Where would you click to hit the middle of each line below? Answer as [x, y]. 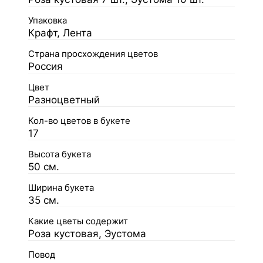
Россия [45, 66]
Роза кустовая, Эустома [87, 234]
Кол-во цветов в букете [79, 121]
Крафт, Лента [60, 33]
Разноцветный [64, 100]
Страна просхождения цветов [93, 54]
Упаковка [48, 21]
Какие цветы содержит [78, 221]
